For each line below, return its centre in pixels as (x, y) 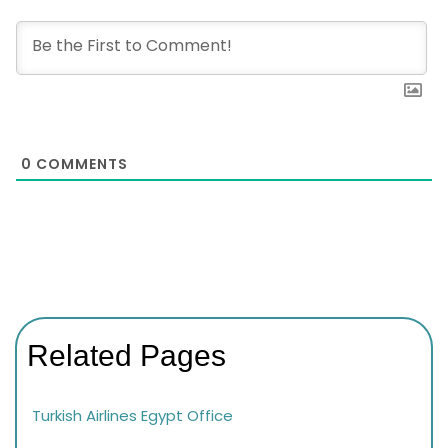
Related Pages (126, 356)
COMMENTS (80, 163)
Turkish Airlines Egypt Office (132, 416)
